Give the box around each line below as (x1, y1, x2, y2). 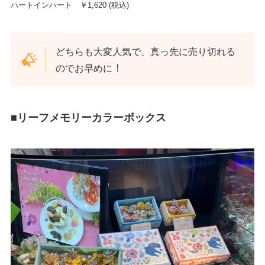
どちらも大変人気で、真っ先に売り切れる (56, 46, 236, 57)
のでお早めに (56, 63, 113, 74)
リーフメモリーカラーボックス (17, 111, 166, 124)
